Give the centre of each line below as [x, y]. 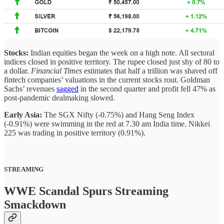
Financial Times [56, 70]
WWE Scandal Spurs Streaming [86, 191]
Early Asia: [24, 114]
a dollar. [17, 70]
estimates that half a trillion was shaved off [150, 70]
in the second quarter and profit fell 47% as [147, 88]
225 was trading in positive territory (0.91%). [75, 132]
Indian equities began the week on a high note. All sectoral [122, 52]
